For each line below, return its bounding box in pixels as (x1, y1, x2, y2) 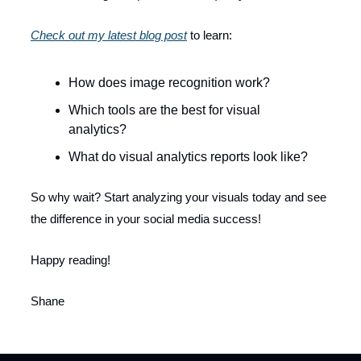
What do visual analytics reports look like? (68, 150, 308, 164)
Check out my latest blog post (31, 28, 187, 42)
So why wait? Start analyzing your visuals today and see (31, 190, 326, 204)
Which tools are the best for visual (68, 103, 260, 117)
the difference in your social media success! (31, 212, 264, 226)
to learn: (187, 28, 232, 42)
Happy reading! (31, 253, 110, 267)
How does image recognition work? (68, 76, 270, 89)
